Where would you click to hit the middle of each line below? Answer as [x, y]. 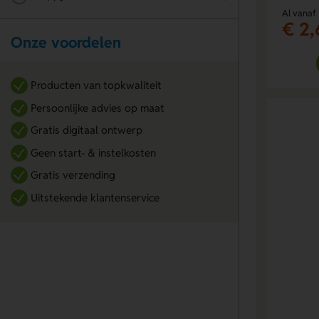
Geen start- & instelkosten [93, 152]
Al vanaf [299, 13]
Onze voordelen [66, 42]
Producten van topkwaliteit [96, 85]
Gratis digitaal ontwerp [86, 130]
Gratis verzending [73, 175]
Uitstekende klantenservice [95, 197]
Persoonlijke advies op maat [97, 108]
